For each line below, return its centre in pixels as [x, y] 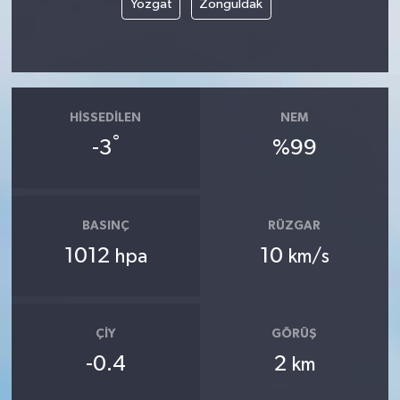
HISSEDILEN [106, 117]
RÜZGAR [295, 225]
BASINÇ [105, 225]
